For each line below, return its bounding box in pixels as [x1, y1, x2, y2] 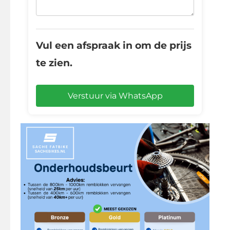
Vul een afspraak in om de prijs [36, 39, 191, 51]
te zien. [36, 56, 72, 69]
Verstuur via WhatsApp [67, 90, 163, 101]
